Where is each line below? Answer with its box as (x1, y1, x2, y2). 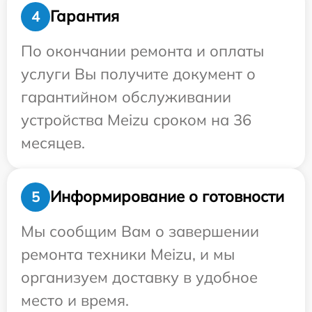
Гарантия (50, 6, 119, 26)
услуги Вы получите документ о (21, 63, 256, 84)
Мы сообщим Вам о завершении (21, 221, 259, 241)
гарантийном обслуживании (21, 86, 231, 107)
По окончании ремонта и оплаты (21, 40, 264, 61)
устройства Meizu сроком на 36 (21, 109, 251, 130)
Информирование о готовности (50, 187, 284, 207)
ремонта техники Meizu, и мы (21, 244, 235, 264)
